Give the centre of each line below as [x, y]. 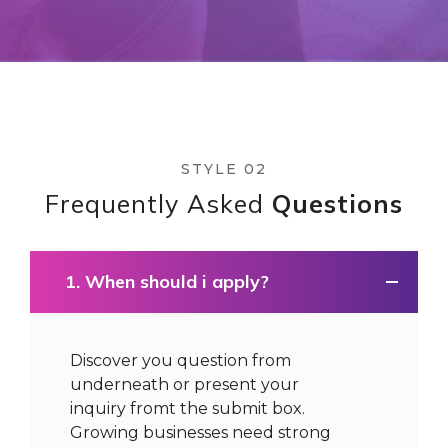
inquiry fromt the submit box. [187, 408]
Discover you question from [180, 360]
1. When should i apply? [167, 281]
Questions [337, 203]
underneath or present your [184, 384]
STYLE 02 [224, 169]
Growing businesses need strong [200, 432]
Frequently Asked [158, 203]
